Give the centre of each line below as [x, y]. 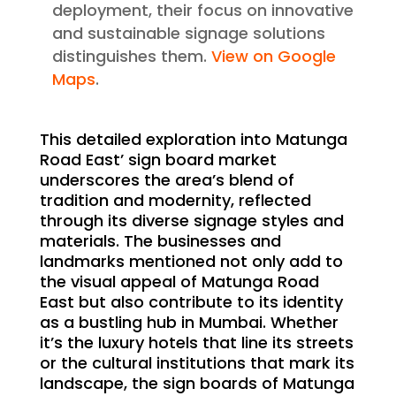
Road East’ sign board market [158, 160]
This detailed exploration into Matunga [193, 140]
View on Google [271, 57]
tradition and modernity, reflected [175, 201]
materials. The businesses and [160, 241]
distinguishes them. [129, 57]
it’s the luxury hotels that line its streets [196, 343]
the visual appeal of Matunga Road [179, 282]
